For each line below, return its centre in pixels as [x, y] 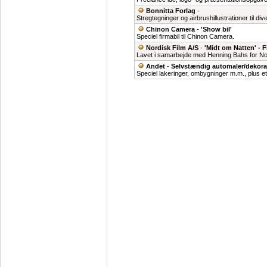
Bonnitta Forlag [171, 11]
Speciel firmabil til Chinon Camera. [185, 36]
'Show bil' [216, 29]
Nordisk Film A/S [172, 48]
